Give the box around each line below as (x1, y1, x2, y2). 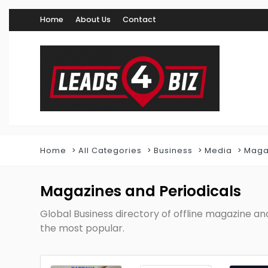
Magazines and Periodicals (40, 181, 241, 202)
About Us (75, 14, 111, 25)
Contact (123, 14, 156, 25)
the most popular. (40, 221, 124, 235)
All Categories (78, 145, 142, 156)
